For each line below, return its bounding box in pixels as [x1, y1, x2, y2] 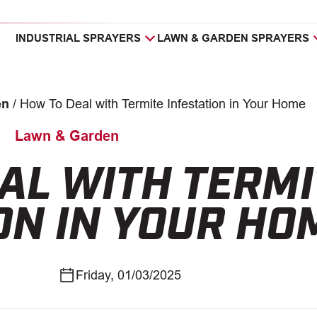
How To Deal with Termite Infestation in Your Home [19, 97, 306, 111]
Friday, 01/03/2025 [75, 268, 181, 283]
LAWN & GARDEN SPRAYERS [157, 32, 310, 44]
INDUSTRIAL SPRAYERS [16, 32, 142, 44]
